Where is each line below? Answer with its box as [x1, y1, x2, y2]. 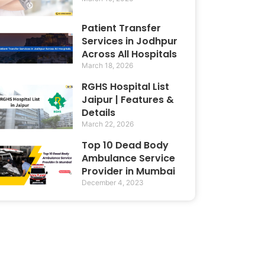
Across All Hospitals [82, 47, 177, 62]
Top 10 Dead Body [82, 138, 169, 153]
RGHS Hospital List [82, 80, 170, 94]
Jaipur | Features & [82, 93, 174, 107]
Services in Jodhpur [82, 34, 178, 49]
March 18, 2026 [82, 61, 134, 70]
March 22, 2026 [82, 119, 134, 129]
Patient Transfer [82, 21, 161, 35]
